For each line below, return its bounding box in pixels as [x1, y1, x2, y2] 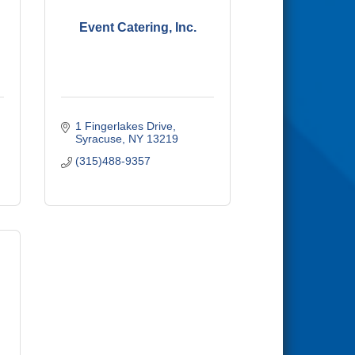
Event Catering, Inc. [78, 20, 197, 34]
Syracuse [74, 132, 122, 145]
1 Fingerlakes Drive [74, 120, 173, 132]
